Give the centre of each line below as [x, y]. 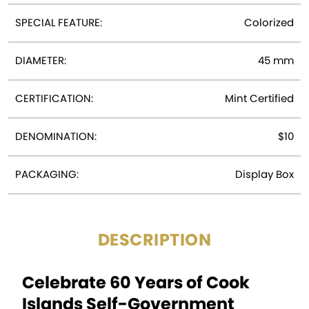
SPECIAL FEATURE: [59, 22]
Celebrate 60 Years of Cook [136, 282]
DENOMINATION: [56, 136]
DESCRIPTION [154, 239]
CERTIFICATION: [54, 98]
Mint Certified [259, 98]
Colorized [269, 22]
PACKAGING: [47, 174]
